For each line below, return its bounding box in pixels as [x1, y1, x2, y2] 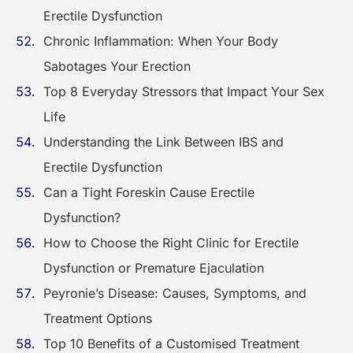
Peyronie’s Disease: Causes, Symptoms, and [43, 285, 307, 301]
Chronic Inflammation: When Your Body [43, 33, 278, 49]
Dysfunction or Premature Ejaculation [43, 260, 264, 276]
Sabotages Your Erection [43, 58, 191, 74]
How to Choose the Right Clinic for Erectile [43, 235, 299, 251]
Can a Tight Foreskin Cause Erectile [43, 184, 255, 200]
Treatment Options [43, 310, 152, 326]
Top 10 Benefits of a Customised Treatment [43, 336, 299, 351]
